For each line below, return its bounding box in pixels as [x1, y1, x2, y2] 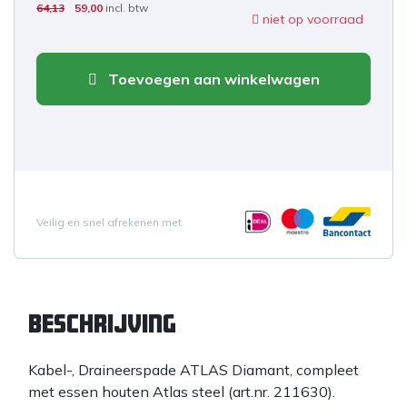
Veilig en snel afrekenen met [36, 214, 182, 229]
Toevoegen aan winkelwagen [104, 70, 320, 88]
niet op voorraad [259, 11, 363, 27]
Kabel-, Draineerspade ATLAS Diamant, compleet [28, 361, 359, 379]
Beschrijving [28, 312, 176, 335]
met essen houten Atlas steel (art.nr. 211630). [28, 382, 335, 401]
